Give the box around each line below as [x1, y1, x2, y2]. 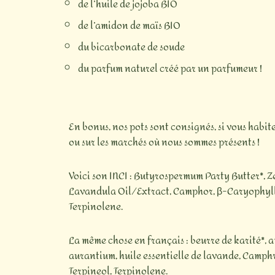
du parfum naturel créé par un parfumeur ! [78, 59, 262, 79]
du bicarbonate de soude [78, 37, 185, 57]
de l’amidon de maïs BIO [78, 16, 180, 36]
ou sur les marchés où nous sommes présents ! [69, 133, 260, 152]
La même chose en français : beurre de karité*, [69, 231, 268, 250]
